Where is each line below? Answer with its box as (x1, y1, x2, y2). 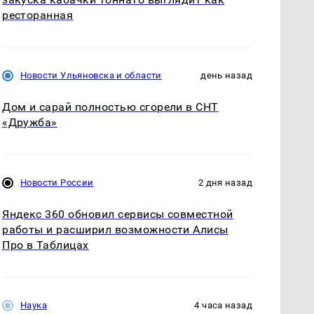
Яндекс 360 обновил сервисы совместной (2, 207, 233, 221)
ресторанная (2, 8, 74, 22)
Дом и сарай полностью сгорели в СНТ (2, 100, 219, 114)
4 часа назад (194, 300, 252, 311)
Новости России (20, 177, 94, 189)
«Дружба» (2, 116, 57, 130)
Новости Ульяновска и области (20, 70, 162, 81)
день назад (200, 70, 252, 81)
